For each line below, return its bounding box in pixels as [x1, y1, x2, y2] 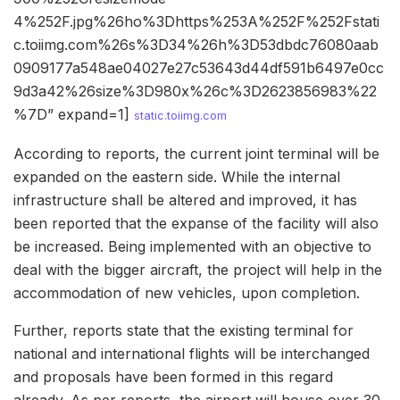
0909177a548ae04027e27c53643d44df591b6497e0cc [13, 59, 384, 78]
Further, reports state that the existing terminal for [13, 321, 354, 340]
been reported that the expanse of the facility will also [13, 214, 379, 233]
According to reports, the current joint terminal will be [13, 145, 379, 163]
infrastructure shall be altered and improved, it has [13, 191, 357, 210]
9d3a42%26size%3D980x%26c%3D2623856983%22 [13, 82, 377, 101]
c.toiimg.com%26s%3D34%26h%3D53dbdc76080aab [13, 36, 379, 54]
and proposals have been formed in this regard [13, 368, 333, 387]
